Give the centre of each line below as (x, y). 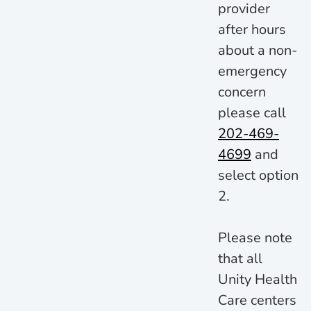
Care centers (257, 300)
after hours (252, 29)
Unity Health (258, 279)
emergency (252, 71)
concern (242, 92)
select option (258, 175)
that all (240, 258)
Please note (255, 237)
